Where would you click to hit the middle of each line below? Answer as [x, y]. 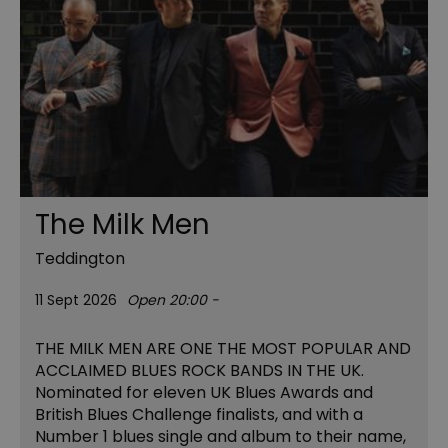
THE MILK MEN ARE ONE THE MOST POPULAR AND [223, 349]
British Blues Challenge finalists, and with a [199, 415]
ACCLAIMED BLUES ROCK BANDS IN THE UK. [199, 371]
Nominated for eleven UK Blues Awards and [204, 393]
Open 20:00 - [173, 300]
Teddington [80, 259]
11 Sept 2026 [76, 300]
